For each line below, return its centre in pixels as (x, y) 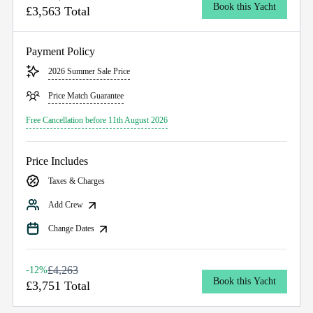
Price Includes (57, 161)
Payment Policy (60, 51)
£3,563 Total (58, 11)
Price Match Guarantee (86, 95)
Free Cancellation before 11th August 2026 (97, 120)
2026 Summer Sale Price (89, 71)
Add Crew (67, 204)
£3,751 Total (58, 286)
